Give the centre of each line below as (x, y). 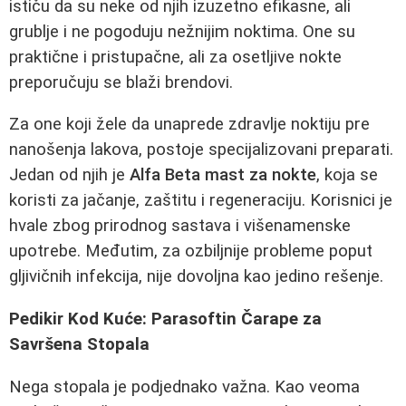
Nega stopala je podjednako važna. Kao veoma (184, 387)
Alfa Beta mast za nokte (223, 175)
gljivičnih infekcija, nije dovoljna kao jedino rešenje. (196, 277)
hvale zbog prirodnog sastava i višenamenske (180, 226)
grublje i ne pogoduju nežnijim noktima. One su (182, 31)
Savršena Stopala (79, 345)
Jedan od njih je (69, 175)
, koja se (347, 175)
